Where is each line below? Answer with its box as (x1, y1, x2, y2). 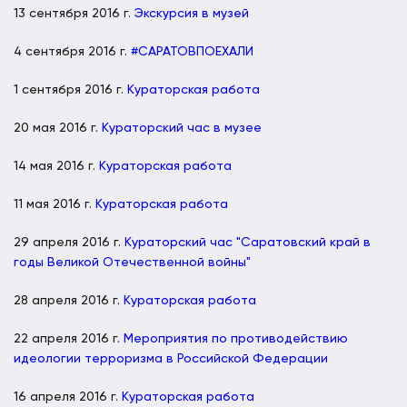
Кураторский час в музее (102, 121, 262, 134)
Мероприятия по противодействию (124, 332, 348, 345)
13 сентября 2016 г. (14, 6, 134, 20)
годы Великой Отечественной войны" (14, 255, 251, 269)
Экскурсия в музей (134, 6, 249, 20)
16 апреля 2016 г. (14, 390, 122, 403)
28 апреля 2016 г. (14, 293, 124, 307)
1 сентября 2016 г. (14, 83, 127, 96)
